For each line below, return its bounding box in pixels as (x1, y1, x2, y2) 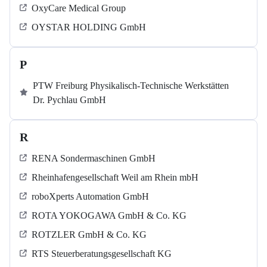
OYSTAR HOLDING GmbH (32, 22, 146, 33)
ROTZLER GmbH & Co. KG (32, 229, 147, 240)
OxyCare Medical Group (32, 3, 126, 14)
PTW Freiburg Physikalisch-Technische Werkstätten (33, 80, 229, 91)
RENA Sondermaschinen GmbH (32, 153, 156, 164)
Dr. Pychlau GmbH (33, 95, 106, 105)
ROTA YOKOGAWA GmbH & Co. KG (32, 210, 187, 221)
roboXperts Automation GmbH (32, 191, 149, 202)
